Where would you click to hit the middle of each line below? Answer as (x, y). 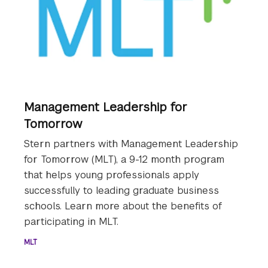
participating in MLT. (71, 222)
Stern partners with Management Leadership (131, 144)
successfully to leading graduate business (121, 191)
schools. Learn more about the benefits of (123, 206)
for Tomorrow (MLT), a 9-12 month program (124, 160)
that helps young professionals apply (112, 175)
